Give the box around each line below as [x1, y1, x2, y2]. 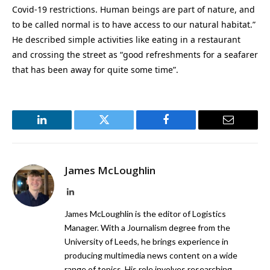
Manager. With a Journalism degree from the [64, 222, 230, 233]
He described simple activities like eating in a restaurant [12, 33, 240, 45]
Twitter [103, 123, 134, 134]
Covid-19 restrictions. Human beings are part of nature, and [12, 3, 255, 15]
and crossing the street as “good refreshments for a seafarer [12, 48, 258, 60]
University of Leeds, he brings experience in [64, 236, 228, 246]
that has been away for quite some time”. [12, 63, 178, 75]
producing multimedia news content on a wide [64, 250, 237, 260]
